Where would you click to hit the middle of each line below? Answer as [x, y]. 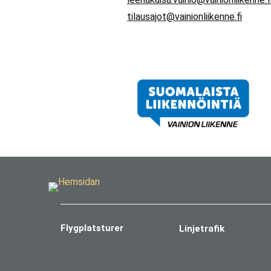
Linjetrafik [201, 229]
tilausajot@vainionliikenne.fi [184, 16]
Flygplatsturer [92, 228]
